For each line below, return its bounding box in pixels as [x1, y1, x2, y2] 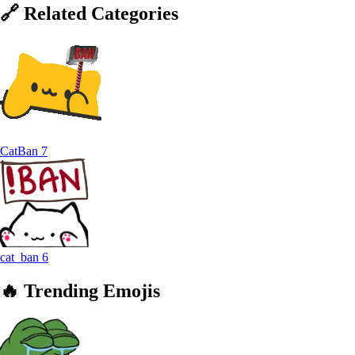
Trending [24, 281, 98, 302]
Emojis [103, 281, 160, 302]
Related [24, 2, 86, 24]
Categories [91, 2, 178, 24]
